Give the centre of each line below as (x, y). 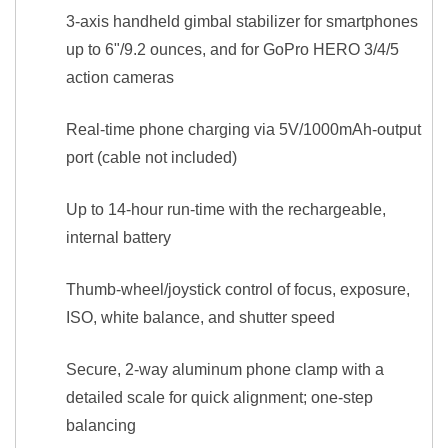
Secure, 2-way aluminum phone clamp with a (225, 369)
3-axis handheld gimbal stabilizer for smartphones (242, 21)
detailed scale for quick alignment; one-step (219, 397)
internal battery (118, 237)
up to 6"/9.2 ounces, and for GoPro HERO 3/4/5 (232, 49)
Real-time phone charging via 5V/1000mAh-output (243, 129)
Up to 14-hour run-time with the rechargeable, (226, 209)
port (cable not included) (151, 157)
